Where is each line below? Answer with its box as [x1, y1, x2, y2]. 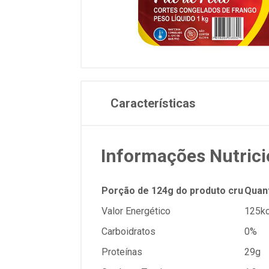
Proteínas [101, 246, 142, 258]
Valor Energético [101, 205, 171, 217]
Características [110, 96, 196, 111]
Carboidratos [101, 225, 156, 237]
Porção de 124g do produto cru [101, 184, 243, 196]
